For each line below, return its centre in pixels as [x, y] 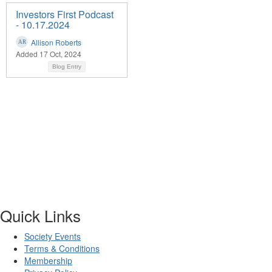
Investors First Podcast [65, 14]
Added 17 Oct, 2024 [49, 53]
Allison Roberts [56, 42]
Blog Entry [67, 66]
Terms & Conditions [62, 248]
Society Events [53, 236]
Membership [48, 260]
